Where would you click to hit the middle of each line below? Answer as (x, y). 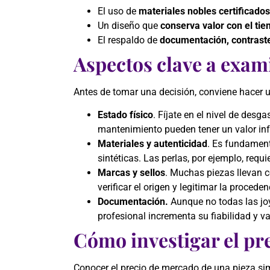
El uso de (118, 11)
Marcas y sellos (131, 173)
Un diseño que (129, 25)
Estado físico (125, 115)
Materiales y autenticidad (152, 144)
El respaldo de (129, 40)
